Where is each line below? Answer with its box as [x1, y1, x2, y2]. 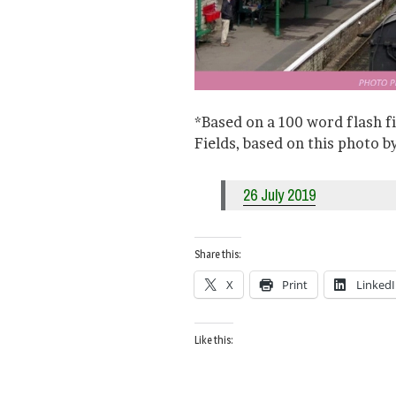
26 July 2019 [243, 184, 316, 207]
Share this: [194, 247, 241, 262]
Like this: [194, 333, 233, 347]
